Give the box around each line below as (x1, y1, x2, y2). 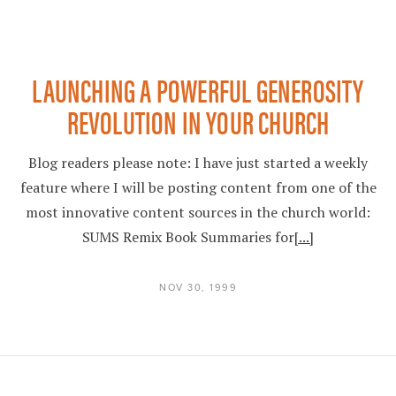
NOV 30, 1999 (159, 282, 237, 293)
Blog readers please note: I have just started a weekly (28, 153, 368, 172)
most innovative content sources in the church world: (26, 202, 370, 222)
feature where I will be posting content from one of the (19, 178, 377, 197)
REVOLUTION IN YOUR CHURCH (66, 98, 330, 144)
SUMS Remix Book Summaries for (82, 227, 294, 247)
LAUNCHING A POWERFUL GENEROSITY (32, 66, 364, 112)
